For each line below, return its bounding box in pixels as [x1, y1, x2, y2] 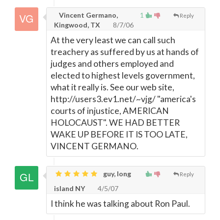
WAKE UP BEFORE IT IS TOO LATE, [51, 129, 188, 139]
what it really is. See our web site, [51, 82, 174, 92]
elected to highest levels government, [51, 70, 195, 81]
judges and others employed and [51, 58, 174, 69]
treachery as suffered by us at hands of [51, 47, 199, 57]
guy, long [102, 169, 131, 178]
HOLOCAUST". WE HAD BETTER [51, 117, 180, 128]
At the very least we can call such [51, 35, 175, 45]
